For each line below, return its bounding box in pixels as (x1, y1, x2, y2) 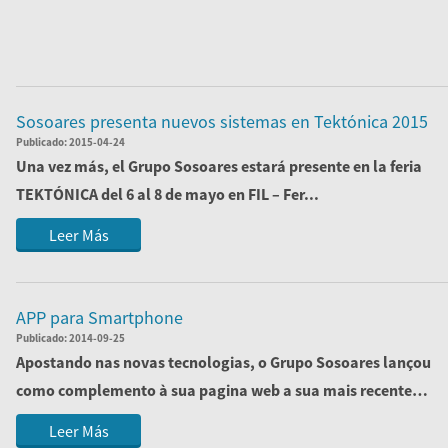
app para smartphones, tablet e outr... (16, 408, 284, 428)
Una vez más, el (16, 156, 128, 176)
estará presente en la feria (238, 156, 422, 176)
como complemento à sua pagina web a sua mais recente (16, 380, 412, 400)
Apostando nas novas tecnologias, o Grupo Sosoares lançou (16, 352, 431, 372)
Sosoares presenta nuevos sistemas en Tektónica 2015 (16, 110, 428, 133)
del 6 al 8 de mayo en (98, 184, 248, 204)
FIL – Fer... (248, 184, 319, 204)
